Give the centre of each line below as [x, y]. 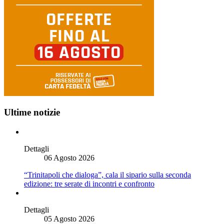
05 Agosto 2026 [69, 219]
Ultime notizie [32, 112]
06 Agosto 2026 [69, 158]
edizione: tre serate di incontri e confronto [89, 184]
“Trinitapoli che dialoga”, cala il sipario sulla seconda [107, 175]
